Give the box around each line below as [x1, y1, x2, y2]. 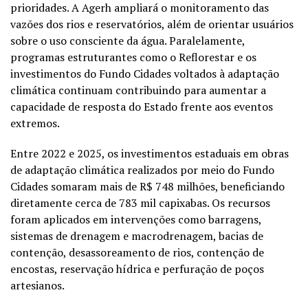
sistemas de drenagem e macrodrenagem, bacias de [10, 228, 263, 243]
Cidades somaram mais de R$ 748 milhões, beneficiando [10, 178, 285, 194]
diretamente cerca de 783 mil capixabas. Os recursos [10, 195, 270, 210]
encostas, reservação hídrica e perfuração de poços [10, 261, 264, 276]
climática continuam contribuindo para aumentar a [10, 82, 266, 98]
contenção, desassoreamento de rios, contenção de [10, 244, 264, 260]
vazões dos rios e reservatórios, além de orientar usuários [10, 16, 294, 32]
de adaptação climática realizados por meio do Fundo [10, 162, 274, 177]
